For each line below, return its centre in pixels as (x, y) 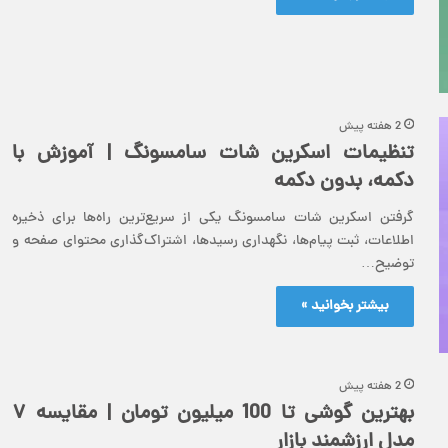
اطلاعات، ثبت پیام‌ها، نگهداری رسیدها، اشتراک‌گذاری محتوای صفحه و (213, 241)
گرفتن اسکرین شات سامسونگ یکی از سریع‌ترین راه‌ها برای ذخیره (213, 218)
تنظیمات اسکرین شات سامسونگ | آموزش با (213, 154)
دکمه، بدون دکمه (344, 182)
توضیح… (387, 264)
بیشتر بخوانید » (345, 306)
